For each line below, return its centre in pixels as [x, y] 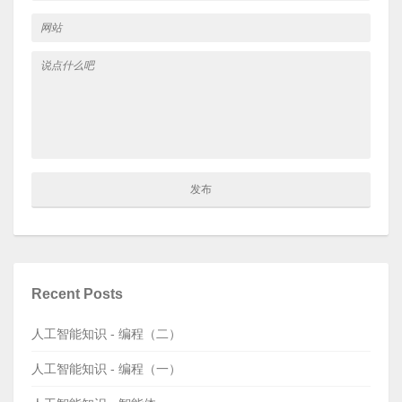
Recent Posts [77, 294]
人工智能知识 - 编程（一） [106, 369]
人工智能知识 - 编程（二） [106, 334]
